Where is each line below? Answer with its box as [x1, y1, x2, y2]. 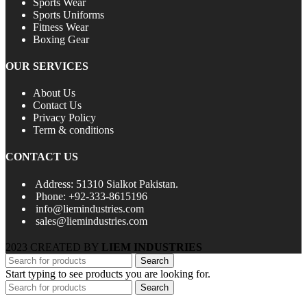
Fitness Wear [33, 21, 88, 33]
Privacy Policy [33, 112, 96, 124]
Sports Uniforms [33, 8, 104, 21]
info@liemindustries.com [36, 202, 144, 214]
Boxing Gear [33, 33, 89, 45]
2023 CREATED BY [5, 241, 101, 253]
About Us [33, 87, 75, 99]
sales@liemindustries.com [36, 214, 147, 227]
